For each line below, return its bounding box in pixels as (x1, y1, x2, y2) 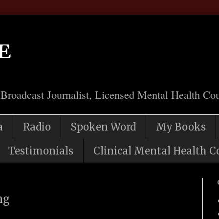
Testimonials (8, 145, 73, 157)
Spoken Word (71, 121, 136, 133)
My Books (156, 121, 206, 133)
